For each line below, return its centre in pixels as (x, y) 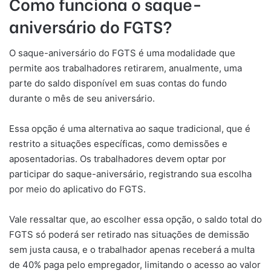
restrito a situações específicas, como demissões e (118, 143)
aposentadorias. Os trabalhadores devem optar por (118, 158)
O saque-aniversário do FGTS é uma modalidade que (122, 53)
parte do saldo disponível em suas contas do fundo (118, 83)
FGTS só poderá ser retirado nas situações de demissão (129, 234)
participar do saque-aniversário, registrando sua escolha (130, 174)
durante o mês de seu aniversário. (82, 98)
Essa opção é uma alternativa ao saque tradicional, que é (130, 128)
